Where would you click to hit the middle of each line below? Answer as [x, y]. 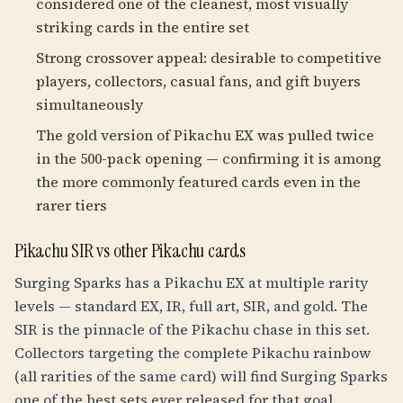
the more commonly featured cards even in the [198, 182]
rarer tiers [72, 205]
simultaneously [90, 104]
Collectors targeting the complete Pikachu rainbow [193, 353]
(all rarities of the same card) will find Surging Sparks [201, 376]
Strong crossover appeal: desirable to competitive [209, 58]
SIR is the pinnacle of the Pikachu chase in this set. [192, 329]
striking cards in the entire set [143, 27]
